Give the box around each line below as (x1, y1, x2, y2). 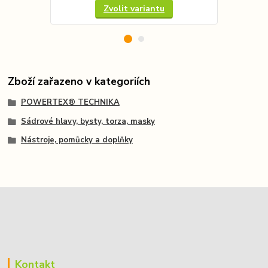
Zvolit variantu (103, 2, 165, 14)
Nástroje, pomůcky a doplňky (20, 135, 133, 146)
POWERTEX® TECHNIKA (20, 96, 120, 108)
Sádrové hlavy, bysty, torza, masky (20, 115, 155, 127)
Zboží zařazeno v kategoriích (8, 74, 151, 89)
